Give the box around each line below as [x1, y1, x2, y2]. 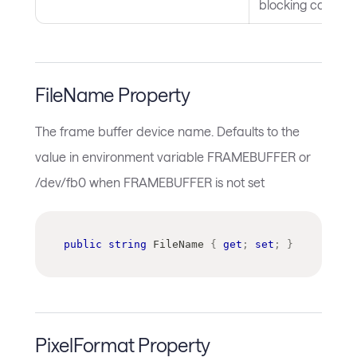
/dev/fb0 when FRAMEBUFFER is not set [35, 175, 265, 190]
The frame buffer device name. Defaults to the [35, 124, 300, 139]
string [108, 238, 147, 251]
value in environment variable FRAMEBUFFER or [35, 149, 311, 165]
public [64, 238, 102, 251]
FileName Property [35, 82, 190, 106]
